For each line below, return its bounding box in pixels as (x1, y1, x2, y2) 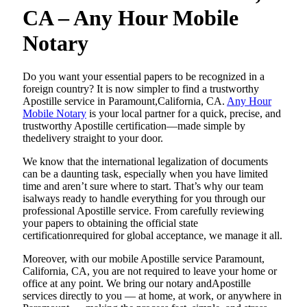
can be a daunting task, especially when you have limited (23, 168, 268, 180)
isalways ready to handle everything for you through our (23, 193, 265, 204)
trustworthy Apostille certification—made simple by (23, 120, 245, 132)
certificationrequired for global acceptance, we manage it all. (23, 230, 282, 241)
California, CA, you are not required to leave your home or (23, 265, 277, 277)
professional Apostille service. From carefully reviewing (23, 205, 264, 217)
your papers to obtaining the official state (23, 217, 198, 229)
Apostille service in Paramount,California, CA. (23, 95, 227, 107)
